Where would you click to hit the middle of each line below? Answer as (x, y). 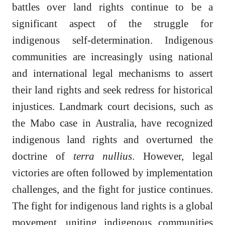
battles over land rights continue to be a (113, 7)
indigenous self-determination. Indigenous (113, 40)
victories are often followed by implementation (113, 173)
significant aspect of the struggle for (113, 24)
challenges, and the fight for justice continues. (113, 189)
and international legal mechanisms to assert (113, 73)
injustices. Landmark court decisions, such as (113, 106)
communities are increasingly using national (113, 57)
